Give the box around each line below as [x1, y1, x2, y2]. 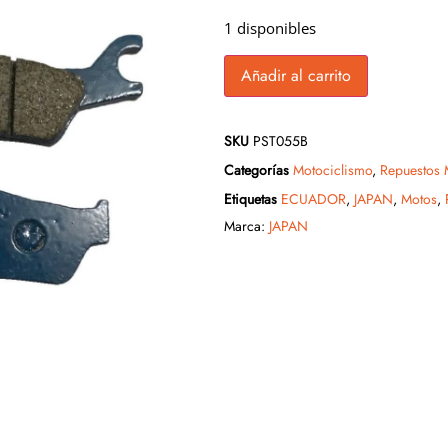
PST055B [253, 131, 308, 152]
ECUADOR [281, 189, 346, 210]
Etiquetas [224, 189, 277, 210]
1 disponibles [224, 18, 316, 39]
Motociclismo [293, 160, 372, 181]
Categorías [224, 160, 289, 181]
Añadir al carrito [241, 64, 351, 88]
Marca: [224, 216, 269, 237]
